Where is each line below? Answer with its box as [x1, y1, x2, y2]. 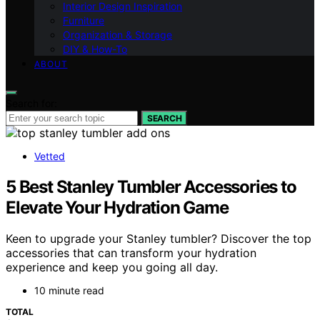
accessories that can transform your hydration [6, 246, 256, 261]
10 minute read [34, 284, 104, 297]
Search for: [6, 96, 57, 109]
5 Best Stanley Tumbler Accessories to [6, 176, 296, 197]
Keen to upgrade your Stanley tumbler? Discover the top [6, 231, 311, 246]
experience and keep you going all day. [6, 260, 218, 275]
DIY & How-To [63, 42, 127, 55]
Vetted [34, 149, 65, 162]
